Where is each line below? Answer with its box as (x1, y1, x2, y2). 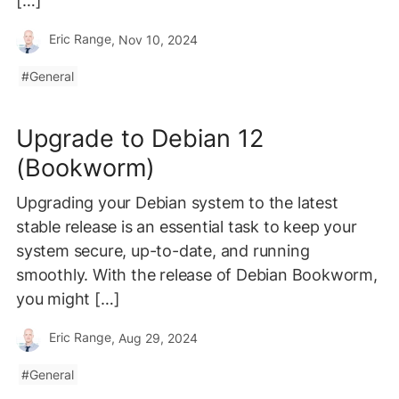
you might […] (16, 289, 120, 308)
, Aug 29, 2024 (111, 330, 198, 346)
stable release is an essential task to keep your (16, 216, 357, 236)
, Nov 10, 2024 (111, 32, 198, 47)
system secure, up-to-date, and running (16, 240, 310, 260)
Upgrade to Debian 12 (16, 123, 264, 153)
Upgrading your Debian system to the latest (16, 192, 338, 212)
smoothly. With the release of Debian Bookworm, (16, 265, 378, 284)
